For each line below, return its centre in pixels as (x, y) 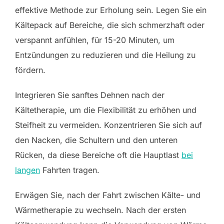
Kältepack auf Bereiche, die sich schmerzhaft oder (110, 25)
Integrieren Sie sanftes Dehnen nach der (90, 95)
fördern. (30, 70)
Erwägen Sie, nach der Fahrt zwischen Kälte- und (108, 195)
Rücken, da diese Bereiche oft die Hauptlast (98, 155)
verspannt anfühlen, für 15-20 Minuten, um (95, 40)
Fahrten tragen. (70, 170)
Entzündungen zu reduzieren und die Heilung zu (105, 55)
